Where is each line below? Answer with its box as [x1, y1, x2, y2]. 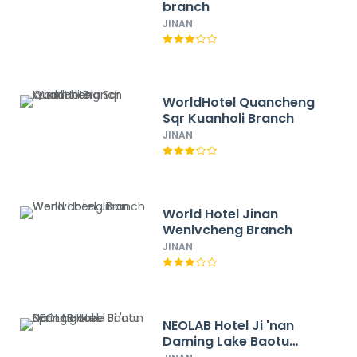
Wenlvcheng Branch [163, 221, 293, 239]
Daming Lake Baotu [163, 332, 290, 351]
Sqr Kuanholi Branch [163, 109, 295, 127]
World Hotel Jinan [163, 205, 279, 223]
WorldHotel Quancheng [163, 93, 316, 112]
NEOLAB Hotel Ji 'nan [163, 316, 295, 335]
